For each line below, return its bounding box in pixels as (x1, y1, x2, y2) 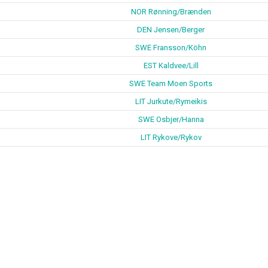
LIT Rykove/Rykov (140, 133, 202, 142)
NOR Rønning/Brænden (130, 7, 211, 16)
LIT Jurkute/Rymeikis (135, 97, 207, 106)
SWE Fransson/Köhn (135, 43, 206, 52)
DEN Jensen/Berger (137, 25, 205, 34)
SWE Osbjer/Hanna (138, 115, 204, 124)
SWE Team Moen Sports (129, 79, 212, 88)
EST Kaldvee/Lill (143, 61, 199, 70)
